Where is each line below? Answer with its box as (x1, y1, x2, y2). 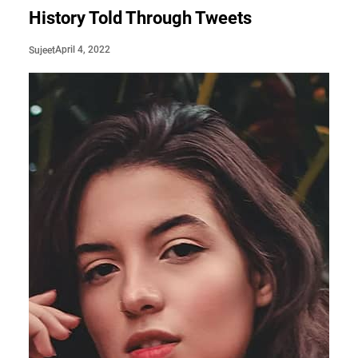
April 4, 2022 (55, 44, 110, 56)
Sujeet (29, 44, 55, 56)
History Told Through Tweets (29, 8, 252, 29)
